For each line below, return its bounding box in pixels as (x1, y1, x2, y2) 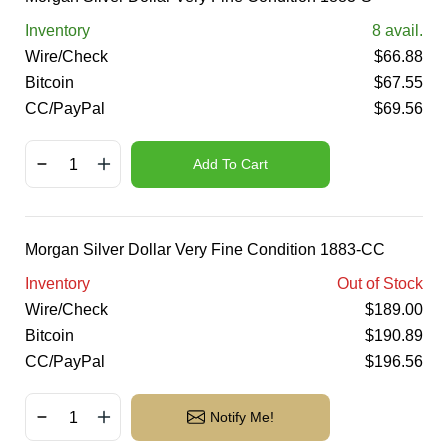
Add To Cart (193, 156, 268, 172)
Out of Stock (337, 275, 423, 292)
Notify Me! (210, 409, 274, 425)
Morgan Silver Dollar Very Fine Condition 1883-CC (25, 241, 385, 258)
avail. (381, 22, 423, 39)
